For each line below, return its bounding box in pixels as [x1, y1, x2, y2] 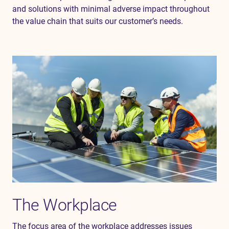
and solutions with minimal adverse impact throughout [12, 4, 210, 14]
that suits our [67, 16, 119, 27]
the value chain [12, 16, 67, 27]
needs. [157, 16, 183, 27]
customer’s [119, 16, 157, 27]
